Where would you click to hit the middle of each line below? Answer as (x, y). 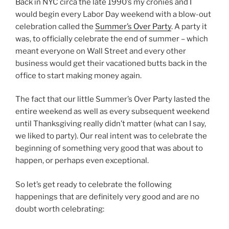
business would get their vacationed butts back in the (111, 63)
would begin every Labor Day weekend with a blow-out (113, 14)
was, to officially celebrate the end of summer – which (112, 39)
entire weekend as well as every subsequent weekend (112, 112)
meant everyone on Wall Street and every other (101, 51)
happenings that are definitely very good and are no (107, 197)
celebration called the (55, 26)
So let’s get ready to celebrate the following (94, 184)
